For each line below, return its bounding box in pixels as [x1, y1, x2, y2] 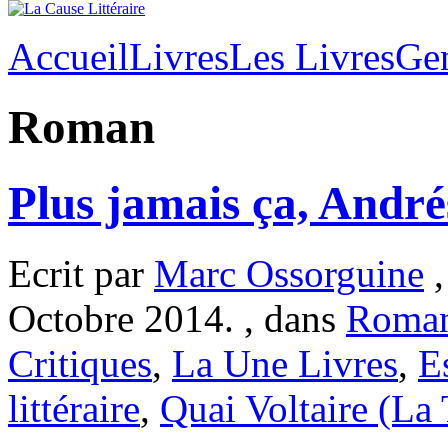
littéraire [8, 387, 140, 431]
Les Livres [229, 35, 395, 78]
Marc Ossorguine [154, 252, 424, 296]
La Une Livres [172, 342, 398, 386]
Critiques [8, 342, 152, 386]
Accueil [8, 35, 129, 78]
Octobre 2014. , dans [8, 297, 346, 341]
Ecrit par [8, 252, 154, 296]
